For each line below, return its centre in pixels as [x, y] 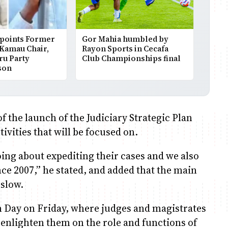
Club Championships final [131, 58]
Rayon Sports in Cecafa [125, 48]
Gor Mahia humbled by [125, 39]
